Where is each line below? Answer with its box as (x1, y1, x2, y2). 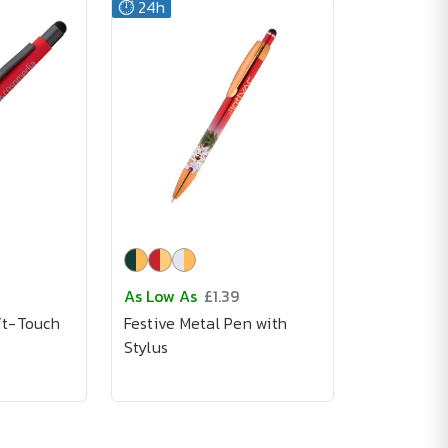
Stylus (123, 335, 168, 359)
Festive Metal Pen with (123, 311, 287, 335)
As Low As (123, 284, 197, 308)
